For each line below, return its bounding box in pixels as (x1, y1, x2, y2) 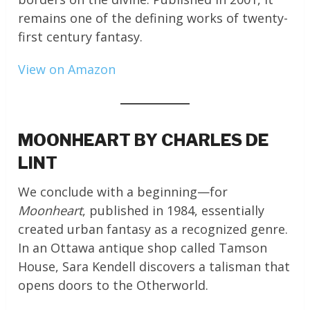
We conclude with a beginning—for (18, 183, 228, 201)
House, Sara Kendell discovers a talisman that (18, 258, 291, 275)
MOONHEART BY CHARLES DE (18, 130, 269, 151)
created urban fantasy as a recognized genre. (18, 221, 289, 238)
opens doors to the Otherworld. (18, 277, 209, 294)
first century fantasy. (18, 28, 143, 46)
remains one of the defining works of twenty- (18, 10, 289, 27)
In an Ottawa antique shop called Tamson (18, 239, 268, 257)
